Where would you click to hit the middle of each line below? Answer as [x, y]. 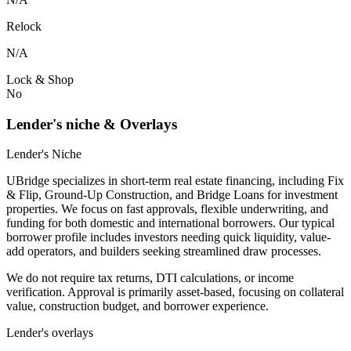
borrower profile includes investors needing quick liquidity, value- [168, 237]
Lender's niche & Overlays [92, 124]
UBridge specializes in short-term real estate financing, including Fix [175, 181]
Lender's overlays [50, 333]
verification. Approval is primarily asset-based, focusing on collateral [175, 292]
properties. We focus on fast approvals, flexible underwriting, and [167, 209]
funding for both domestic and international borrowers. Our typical [170, 223]
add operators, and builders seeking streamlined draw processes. [164, 251]
